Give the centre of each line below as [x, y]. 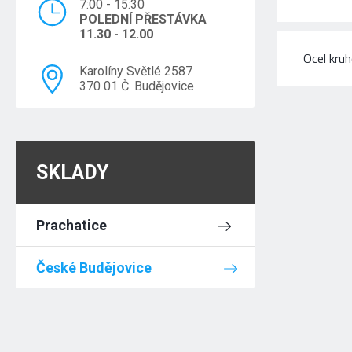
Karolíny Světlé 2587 [136, 71]
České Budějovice [94, 268]
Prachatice [72, 225]
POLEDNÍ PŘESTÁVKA [143, 19]
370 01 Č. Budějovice [137, 86]
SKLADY [73, 172]
